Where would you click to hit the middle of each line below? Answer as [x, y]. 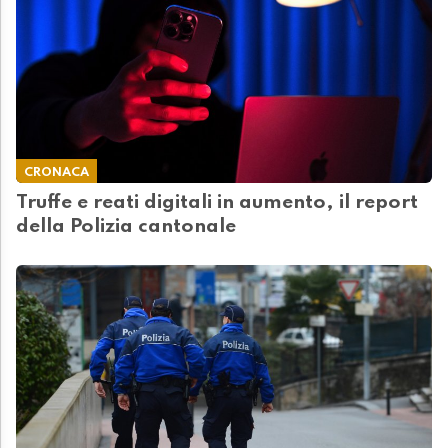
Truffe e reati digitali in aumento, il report [217, 203]
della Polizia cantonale [126, 227]
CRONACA [56, 173]
